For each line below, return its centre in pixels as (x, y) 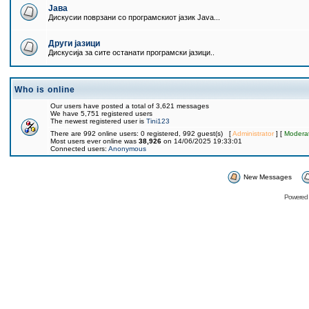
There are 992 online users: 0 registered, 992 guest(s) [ (141, 133)
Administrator (253, 133)
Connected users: (79, 149)
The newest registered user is (98, 121)
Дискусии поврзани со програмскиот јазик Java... (134, 17)
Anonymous (127, 149)
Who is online (45, 90)
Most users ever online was (94, 141)
